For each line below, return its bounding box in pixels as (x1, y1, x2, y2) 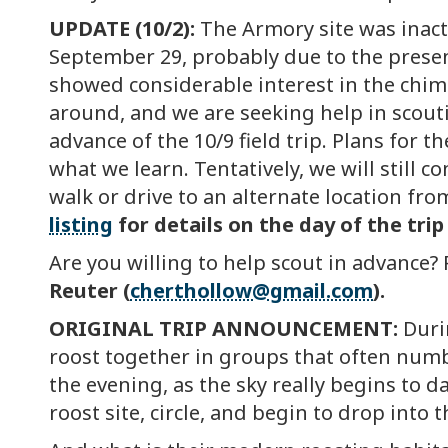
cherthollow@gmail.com (130, 277, 373, 305)
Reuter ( (49, 277, 130, 305)
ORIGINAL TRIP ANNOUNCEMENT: (49, 315, 403, 343)
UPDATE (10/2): (49, 15, 195, 43)
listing (49, 211, 113, 239)
